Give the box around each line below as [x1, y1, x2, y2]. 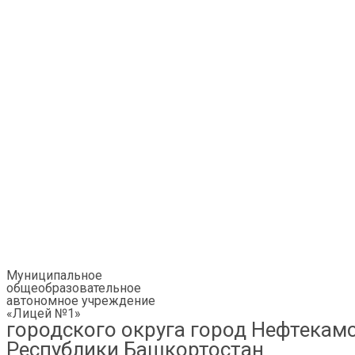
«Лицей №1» [6, 306, 81, 321]
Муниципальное [6, 268, 102, 283]
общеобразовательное [6, 281, 141, 296]
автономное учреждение [6, 293, 155, 308]
